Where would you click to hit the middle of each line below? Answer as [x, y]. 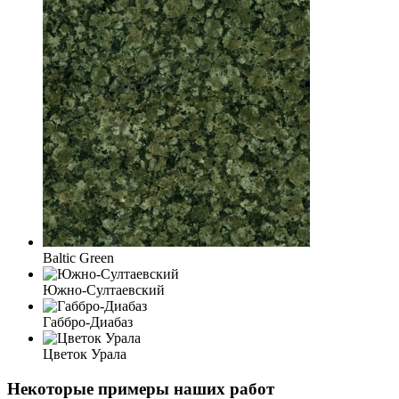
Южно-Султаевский [104, 290]
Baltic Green [78, 258]
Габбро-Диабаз [88, 322]
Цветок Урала [85, 354]
